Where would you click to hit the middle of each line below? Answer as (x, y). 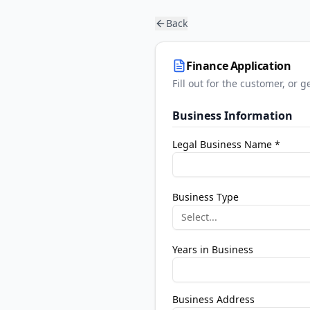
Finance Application (239, 66)
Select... (199, 217)
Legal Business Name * (226, 144)
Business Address (213, 299)
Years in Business (213, 249)
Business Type (206, 197)
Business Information (232, 116)
